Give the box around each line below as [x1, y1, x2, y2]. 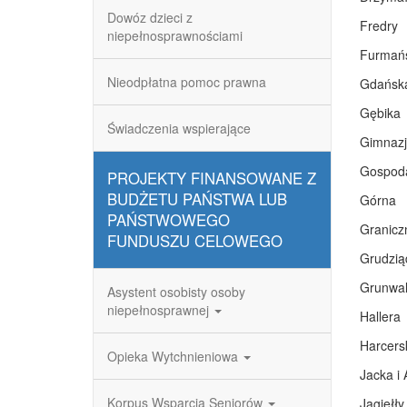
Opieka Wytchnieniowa [107, 347, 242, 365]
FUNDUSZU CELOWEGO [107, 230, 283, 252]
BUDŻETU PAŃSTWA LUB [107, 188, 287, 210]
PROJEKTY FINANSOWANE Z [107, 167, 316, 189]
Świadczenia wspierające [107, 119, 251, 137]
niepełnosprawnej [107, 301, 213, 319]
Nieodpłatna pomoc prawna [107, 73, 266, 91]
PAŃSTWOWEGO [107, 209, 230, 231]
